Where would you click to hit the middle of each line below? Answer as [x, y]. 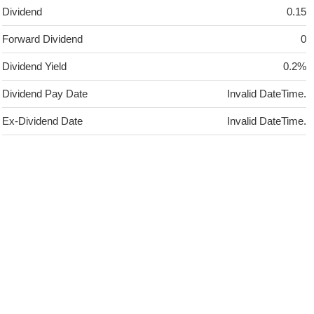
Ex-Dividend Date [43, 121]
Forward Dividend [43, 39]
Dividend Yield [35, 67]
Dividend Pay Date [45, 94]
